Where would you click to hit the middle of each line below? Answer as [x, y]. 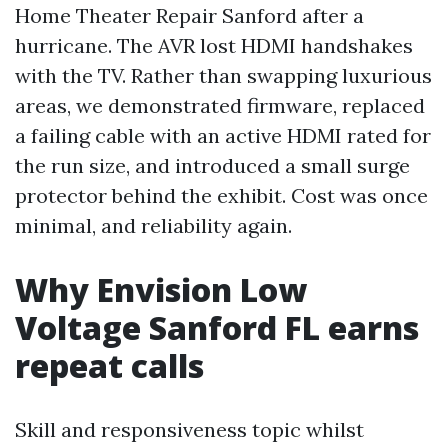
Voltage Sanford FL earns [217, 327]
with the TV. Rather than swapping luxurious [223, 75]
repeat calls [109, 365]
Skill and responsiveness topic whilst [189, 429]
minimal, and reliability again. [153, 225]
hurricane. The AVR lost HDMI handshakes [214, 45]
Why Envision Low [161, 289]
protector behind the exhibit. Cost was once [221, 195]
